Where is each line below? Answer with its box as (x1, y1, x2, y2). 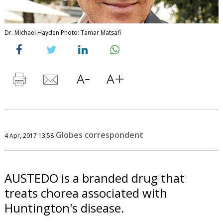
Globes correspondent (55, 129, 143, 140)
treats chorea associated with (4, 184, 167, 201)
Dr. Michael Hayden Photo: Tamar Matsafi (4, 28, 121, 37)
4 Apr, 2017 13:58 (4, 131, 54, 140)
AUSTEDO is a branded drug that (4, 169, 185, 186)
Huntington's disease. (4, 199, 124, 216)
